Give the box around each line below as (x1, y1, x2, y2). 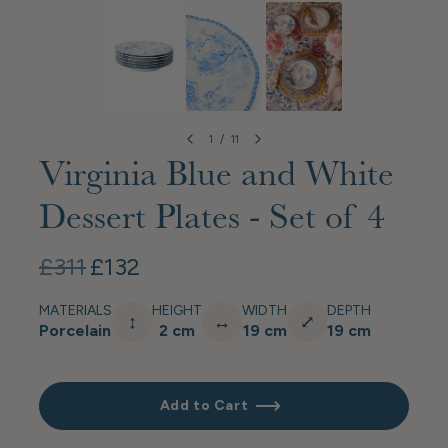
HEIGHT (152, 302, 202, 320)
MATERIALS (39, 302, 112, 320)
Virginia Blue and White (39, 159, 394, 196)
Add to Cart (159, 396, 249, 414)
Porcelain (39, 321, 111, 341)
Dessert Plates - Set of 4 (39, 202, 385, 239)
